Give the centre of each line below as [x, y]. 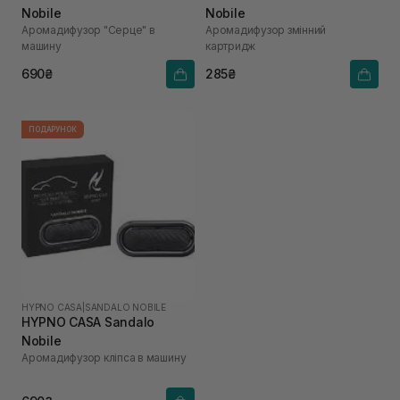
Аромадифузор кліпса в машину [104, 357]
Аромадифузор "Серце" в [88, 29]
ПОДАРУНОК [53, 129]
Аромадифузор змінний [266, 29]
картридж [231, 46]
